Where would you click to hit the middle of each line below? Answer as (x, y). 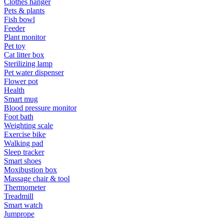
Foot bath (19, 116)
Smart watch (23, 205)
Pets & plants (24, 10)
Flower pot (21, 81)
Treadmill (19, 196)
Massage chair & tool (37, 178)
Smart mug (21, 99)
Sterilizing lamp (28, 63)
